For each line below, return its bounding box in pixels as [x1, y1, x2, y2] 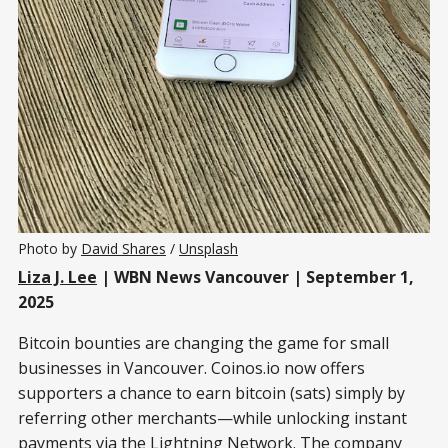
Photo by [18, 238, 81, 258]
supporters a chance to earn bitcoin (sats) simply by [18, 381, 405, 404]
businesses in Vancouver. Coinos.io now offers [18, 356, 365, 379]
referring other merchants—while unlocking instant [18, 406, 407, 429]
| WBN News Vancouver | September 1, [97, 265, 414, 288]
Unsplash [179, 238, 238, 258]
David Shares [81, 238, 166, 258]
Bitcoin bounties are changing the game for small [18, 331, 389, 354]
